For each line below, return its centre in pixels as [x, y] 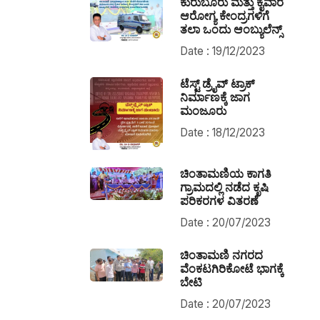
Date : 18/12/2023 [222, 132]
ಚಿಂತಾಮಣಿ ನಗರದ [221, 255]
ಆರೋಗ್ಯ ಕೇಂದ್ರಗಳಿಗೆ [224, 16]
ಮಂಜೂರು [203, 111]
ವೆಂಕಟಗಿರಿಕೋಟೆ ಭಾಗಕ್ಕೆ [231, 268]
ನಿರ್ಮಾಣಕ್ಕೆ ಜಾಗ [215, 97]
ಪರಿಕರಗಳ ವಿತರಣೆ [219, 200]
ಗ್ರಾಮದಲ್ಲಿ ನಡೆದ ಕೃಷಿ [224, 187]
